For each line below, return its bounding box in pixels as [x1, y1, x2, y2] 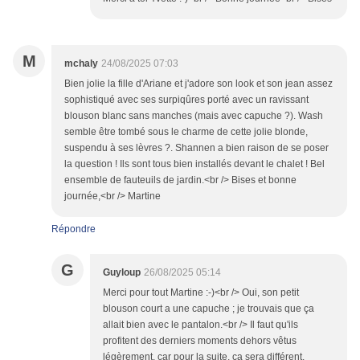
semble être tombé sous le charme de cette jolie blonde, [64, 126, 308, 138]
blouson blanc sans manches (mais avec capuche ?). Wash [64, 110, 323, 122]
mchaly [64, 58, 98, 70]
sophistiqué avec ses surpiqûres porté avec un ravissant [64, 94, 309, 106]
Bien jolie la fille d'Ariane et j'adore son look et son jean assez [64, 78, 333, 90]
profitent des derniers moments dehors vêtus [103, 335, 297, 347]
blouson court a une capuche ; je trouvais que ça [103, 303, 314, 315]
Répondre [51, 223, 96, 235]
